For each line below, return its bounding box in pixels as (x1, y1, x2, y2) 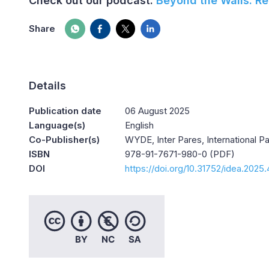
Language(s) (29, 119, 85, 131)
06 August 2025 (125, 105, 190, 116)
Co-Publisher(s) (29, 134, 100, 145)
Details (29, 79, 66, 92)
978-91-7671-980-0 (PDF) (125, 148, 235, 160)
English (125, 119, 154, 131)
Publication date (29, 105, 101, 116)
